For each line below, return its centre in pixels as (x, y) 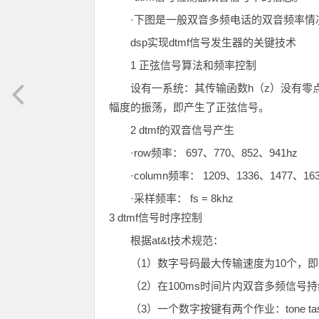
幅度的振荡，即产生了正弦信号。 (189, 107)
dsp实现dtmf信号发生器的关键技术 (213, 42)
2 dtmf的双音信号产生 (182, 130)
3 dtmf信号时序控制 (156, 218)
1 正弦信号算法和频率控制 (193, 65)
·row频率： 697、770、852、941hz (214, 153)
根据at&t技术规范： (177, 240)
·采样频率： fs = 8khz (182, 198)
